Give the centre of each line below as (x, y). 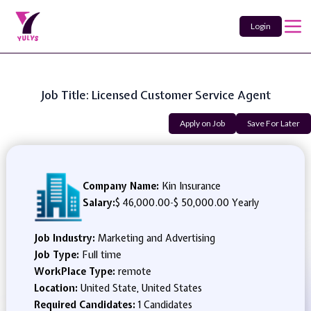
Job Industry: (66, 238)
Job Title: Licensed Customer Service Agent (155, 95)
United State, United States (141, 288)
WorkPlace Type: (76, 271)
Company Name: (120, 186)
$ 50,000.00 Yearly (216, 203)
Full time (101, 255)
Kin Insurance (190, 186)
